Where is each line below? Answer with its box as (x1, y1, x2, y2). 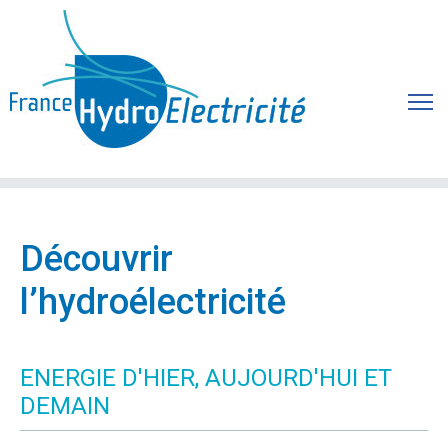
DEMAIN (20, 392, 110, 420)
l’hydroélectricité (20, 281, 286, 323)
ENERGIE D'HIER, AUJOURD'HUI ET (20, 364, 392, 392)
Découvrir (20, 238, 173, 280)
